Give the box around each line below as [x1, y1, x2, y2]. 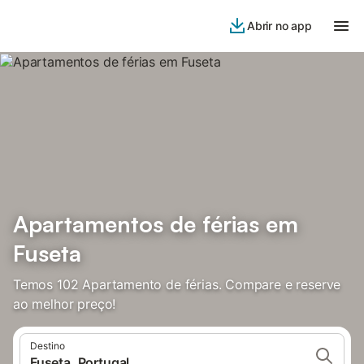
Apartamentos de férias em [13, 210, 298, 238]
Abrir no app [246, 19, 312, 32]
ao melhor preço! [13, 296, 116, 312]
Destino [30, 340, 65, 352]
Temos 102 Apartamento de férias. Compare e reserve [13, 276, 341, 292]
